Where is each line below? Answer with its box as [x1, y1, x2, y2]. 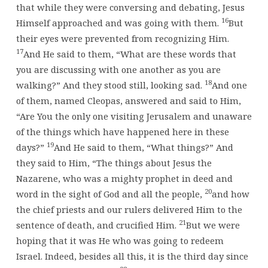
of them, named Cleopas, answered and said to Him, [16, 94, 241, 106]
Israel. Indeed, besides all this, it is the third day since [16, 249, 248, 262]
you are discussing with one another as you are [16, 63, 221, 75]
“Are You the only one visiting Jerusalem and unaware [16, 109, 252, 122]
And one [211, 78, 247, 91]
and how [211, 187, 249, 200]
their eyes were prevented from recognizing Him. [16, 32, 229, 44]
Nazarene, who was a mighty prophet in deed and [16, 172, 233, 184]
